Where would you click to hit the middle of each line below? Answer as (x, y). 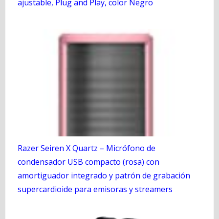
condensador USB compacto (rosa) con (88, 162)
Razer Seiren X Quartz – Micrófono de (86, 148)
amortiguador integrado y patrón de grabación (104, 175)
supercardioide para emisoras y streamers (95, 189)
